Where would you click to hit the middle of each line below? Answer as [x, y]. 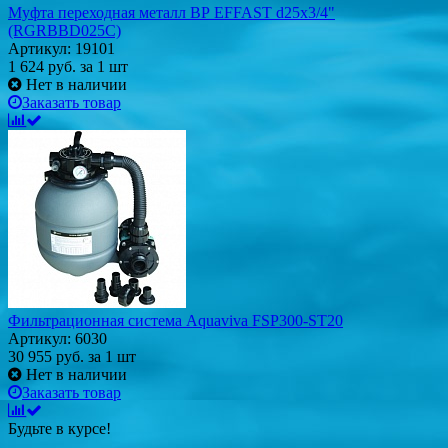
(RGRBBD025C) [64, 30]
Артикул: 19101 [61, 48]
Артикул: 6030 [57, 338]
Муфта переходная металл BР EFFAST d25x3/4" [171, 12]
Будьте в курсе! [59, 428]
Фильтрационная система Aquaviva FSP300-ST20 [175, 320]
